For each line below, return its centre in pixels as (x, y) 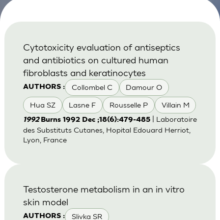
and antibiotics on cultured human (96, 59)
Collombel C (92, 87)
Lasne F (82, 105)
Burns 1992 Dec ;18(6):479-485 (95, 120)
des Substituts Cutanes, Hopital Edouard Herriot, (107, 130)
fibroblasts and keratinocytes (84, 72)
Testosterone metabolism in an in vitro (104, 189)
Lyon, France (45, 140)
